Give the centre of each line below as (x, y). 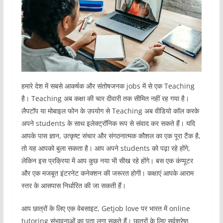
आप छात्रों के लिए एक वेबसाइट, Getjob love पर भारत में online (106, 208)
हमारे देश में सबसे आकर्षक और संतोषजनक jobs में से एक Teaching (108, 86)
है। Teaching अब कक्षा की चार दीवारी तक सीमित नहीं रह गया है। (105, 98)
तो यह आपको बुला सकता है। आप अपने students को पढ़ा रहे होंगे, (106, 148)
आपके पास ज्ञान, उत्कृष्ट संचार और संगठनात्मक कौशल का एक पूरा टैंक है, (111, 135)
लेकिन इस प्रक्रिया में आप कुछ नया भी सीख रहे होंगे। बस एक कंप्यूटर (107, 160)
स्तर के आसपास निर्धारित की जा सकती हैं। (73, 185)
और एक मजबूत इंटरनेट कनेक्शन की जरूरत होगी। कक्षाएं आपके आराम (107, 173)
